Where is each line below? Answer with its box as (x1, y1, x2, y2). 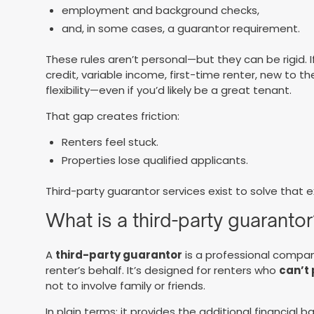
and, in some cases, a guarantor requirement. (61, 20, 300, 36)
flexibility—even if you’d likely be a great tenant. (46, 83, 292, 98)
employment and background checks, (61, 3, 259, 18)
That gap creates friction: (46, 109, 180, 124)
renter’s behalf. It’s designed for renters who (46, 262, 280, 278)
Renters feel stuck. (61, 135, 158, 150)
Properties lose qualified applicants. (61, 152, 248, 168)
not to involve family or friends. (46, 278, 206, 293)
